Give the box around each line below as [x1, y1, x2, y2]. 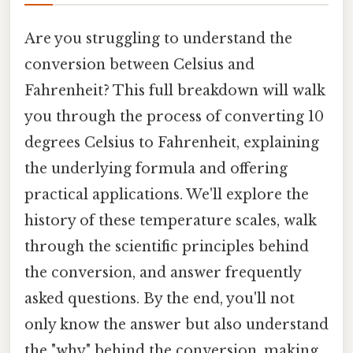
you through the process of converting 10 [24, 107, 324, 125]
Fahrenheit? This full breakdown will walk [24, 81, 325, 99]
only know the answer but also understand [24, 315, 329, 333]
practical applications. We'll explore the [24, 185, 309, 203]
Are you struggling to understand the [24, 29, 292, 47]
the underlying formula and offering [24, 159, 288, 177]
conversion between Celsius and [24, 55, 255, 73]
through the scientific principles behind [24, 237, 309, 255]
